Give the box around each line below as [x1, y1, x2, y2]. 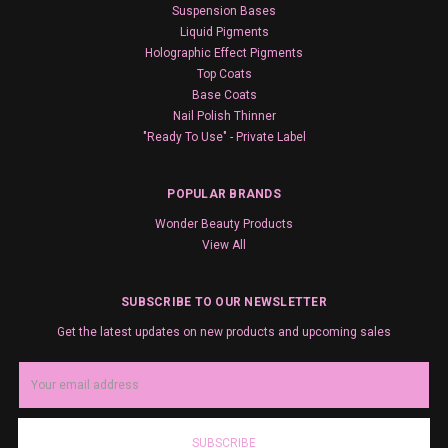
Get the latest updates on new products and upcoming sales [57, 325, 391, 339]
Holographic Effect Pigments [145, 46, 303, 60]
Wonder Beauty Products [155, 217, 293, 231]
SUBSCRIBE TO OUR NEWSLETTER [121, 295, 327, 309]
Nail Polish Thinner [172, 109, 276, 123]
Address [18, 381, 68, 395]
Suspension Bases [172, 4, 276, 18]
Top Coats [196, 67, 252, 81]
